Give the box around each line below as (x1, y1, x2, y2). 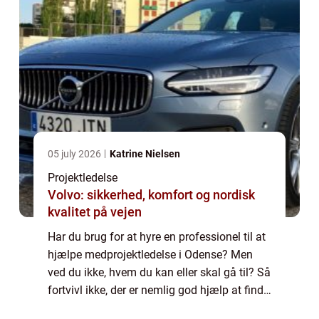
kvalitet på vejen (48, 204, 142, 220)
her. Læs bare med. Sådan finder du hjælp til (48, 301, 269, 315)
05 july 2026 (48, 148, 103, 160)
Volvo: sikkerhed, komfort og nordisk (48, 187, 255, 203)
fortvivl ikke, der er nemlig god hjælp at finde (48, 283, 269, 298)
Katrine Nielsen (110, 148, 180, 160)
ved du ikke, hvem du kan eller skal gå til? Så (48, 266, 271, 280)
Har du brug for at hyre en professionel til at (48, 230, 266, 244)
